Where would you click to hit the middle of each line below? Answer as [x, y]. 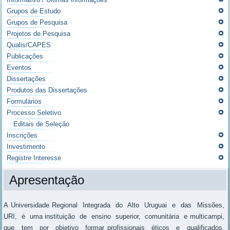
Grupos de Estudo [34, 11]
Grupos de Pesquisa [37, 23]
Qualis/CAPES [29, 45]
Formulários [24, 102]
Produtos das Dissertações [47, 90]
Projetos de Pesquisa [39, 34]
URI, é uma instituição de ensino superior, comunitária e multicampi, [115, 217]
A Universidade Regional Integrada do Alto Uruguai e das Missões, [115, 205]
